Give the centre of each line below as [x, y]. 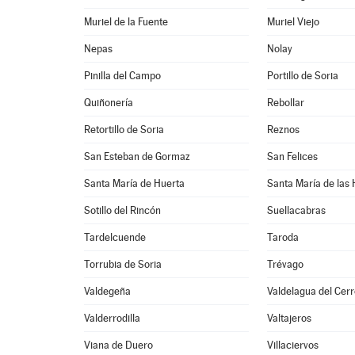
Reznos [284, 130]
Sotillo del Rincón [123, 210]
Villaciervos [293, 345]
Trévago [286, 264]
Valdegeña [108, 291]
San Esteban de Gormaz [137, 157]
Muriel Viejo [294, 22]
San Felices [293, 157]
